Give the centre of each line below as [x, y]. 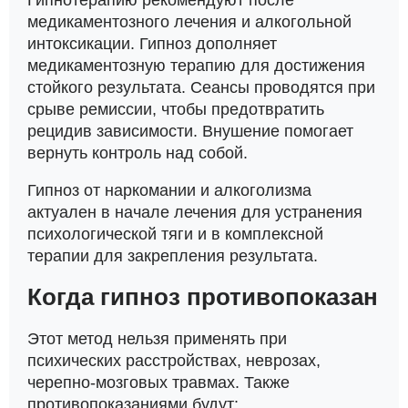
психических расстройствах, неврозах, [174, 360]
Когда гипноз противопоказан [203, 296]
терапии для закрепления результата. [173, 256]
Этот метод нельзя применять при [157, 338]
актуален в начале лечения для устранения [195, 212]
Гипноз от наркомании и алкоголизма [169, 190]
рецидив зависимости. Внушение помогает [190, 131]
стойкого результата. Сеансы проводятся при [201, 87]
